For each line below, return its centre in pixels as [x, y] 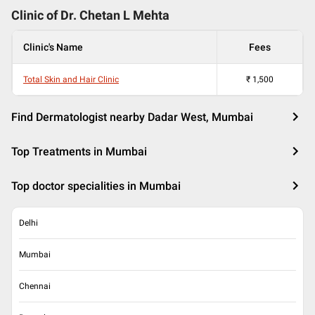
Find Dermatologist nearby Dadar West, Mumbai [132, 117]
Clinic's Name [53, 47]
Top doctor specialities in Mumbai [96, 186]
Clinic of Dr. [45, 15]
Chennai [35, 286]
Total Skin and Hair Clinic [71, 79]
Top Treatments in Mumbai [79, 152]
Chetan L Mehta [124, 15]
